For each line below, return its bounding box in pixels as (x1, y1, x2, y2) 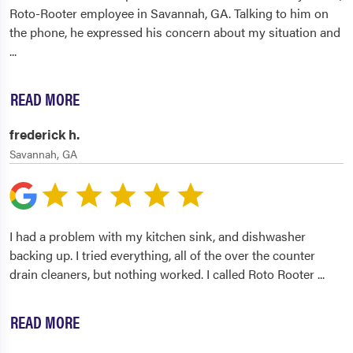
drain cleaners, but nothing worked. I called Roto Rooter (9, 265, 318, 284)
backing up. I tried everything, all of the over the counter (9, 246, 315, 265)
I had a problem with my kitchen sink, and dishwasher (9, 227, 306, 246)
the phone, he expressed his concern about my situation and (9, 23, 340, 42)
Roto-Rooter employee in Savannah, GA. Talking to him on (9, 4, 329, 23)
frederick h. (9, 124, 80, 144)
